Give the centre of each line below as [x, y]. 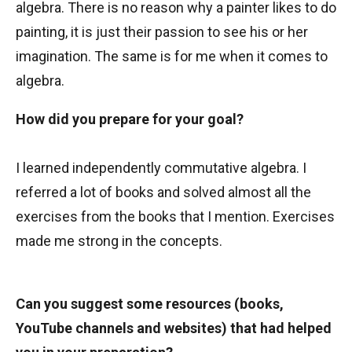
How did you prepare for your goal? [130, 119]
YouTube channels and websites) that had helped [174, 328]
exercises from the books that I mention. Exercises [175, 216]
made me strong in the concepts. [119, 241]
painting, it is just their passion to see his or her [162, 32]
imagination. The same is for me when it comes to [172, 56]
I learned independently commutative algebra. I [161, 168]
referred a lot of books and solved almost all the [163, 192]
